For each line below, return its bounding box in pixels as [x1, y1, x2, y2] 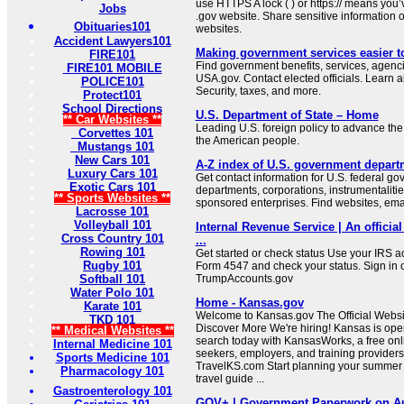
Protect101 [83, 88, 142, 103]
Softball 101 [79, 272, 145, 287]
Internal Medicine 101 [52, 337, 172, 352]
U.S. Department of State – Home [195, 108, 379, 123]
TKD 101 [89, 313, 135, 327]
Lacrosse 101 [76, 205, 149, 219]
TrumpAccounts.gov [195, 272, 293, 286]
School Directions [62, 102, 162, 116]
